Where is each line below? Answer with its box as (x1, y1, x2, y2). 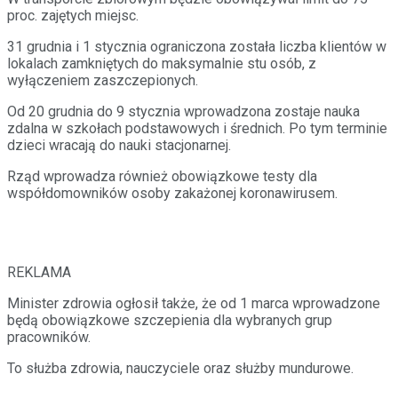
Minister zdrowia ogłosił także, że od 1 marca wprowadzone (7, 294, 380, 312)
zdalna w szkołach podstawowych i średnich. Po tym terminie (7, 119, 387, 137)
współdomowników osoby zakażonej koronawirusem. (7, 184, 338, 202)
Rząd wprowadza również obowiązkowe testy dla (7, 167, 317, 185)
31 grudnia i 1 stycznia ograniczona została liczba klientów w (7, 37, 386, 55)
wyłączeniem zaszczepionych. (7, 71, 198, 89)
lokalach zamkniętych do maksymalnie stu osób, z (7, 54, 316, 72)
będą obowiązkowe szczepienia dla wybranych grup (7, 311, 332, 329)
